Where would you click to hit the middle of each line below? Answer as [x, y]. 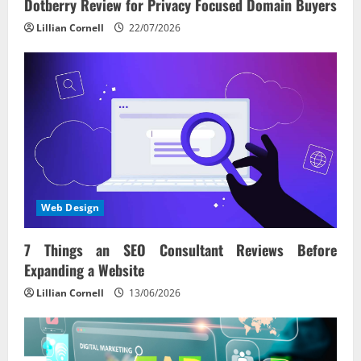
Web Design [70, 207]
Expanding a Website [84, 270]
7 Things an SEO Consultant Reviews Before [180, 249]
